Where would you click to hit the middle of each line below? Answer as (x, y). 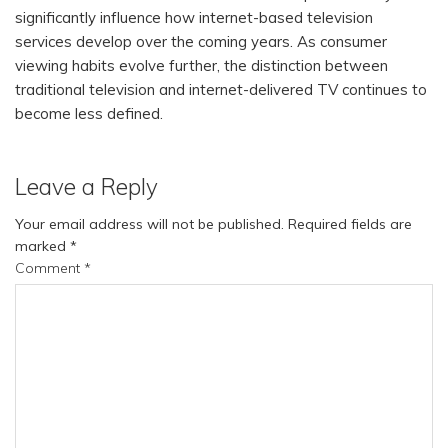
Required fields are (350, 224)
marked (42, 246)
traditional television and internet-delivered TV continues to (221, 90)
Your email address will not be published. (149, 224)
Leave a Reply (86, 187)
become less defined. (89, 114)
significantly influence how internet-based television (194, 18)
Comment (49, 268)
